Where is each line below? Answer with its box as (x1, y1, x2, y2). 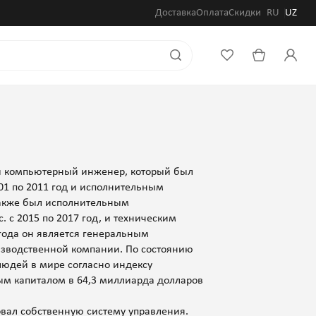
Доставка (155, 7, 196, 18)
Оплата (196, 7, 229, 18)
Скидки (229, 7, 261, 18)
